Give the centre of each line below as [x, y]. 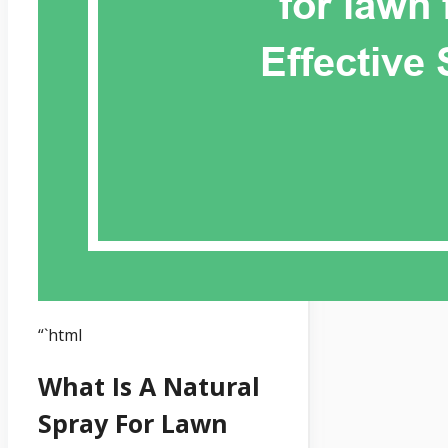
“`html [60, 335]
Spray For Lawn [133, 423]
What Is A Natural [149, 386]
